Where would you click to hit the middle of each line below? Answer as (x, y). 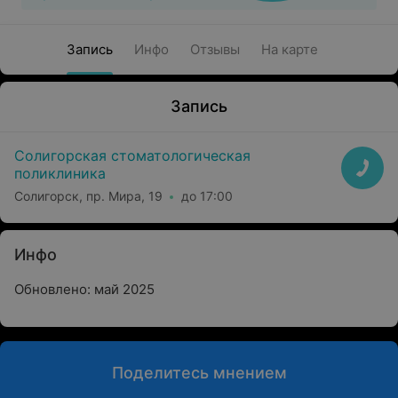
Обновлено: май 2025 (84, 289)
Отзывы (215, 49)
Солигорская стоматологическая (132, 155)
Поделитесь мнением (199, 373)
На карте (289, 49)
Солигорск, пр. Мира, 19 (88, 195)
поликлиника (60, 173)
